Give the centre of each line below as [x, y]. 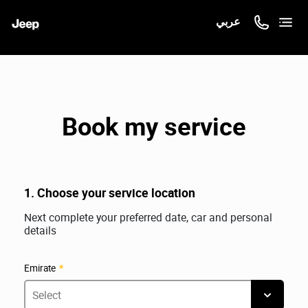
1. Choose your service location [110, 193]
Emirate [40, 268]
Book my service [154, 126]
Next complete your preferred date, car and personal [148, 217]
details [40, 230]
